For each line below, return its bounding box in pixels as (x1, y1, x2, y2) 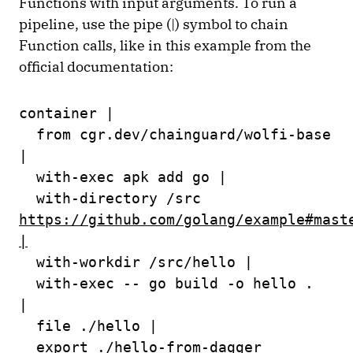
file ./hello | (19, 318, 166, 335)
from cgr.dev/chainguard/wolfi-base (19, 126, 331, 143)
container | (19, 105, 123, 122)
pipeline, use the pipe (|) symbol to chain (19, 15, 288, 34)
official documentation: (19, 58, 176, 76)
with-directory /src (19, 190, 201, 207)
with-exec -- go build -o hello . (19, 275, 314, 292)
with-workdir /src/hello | (19, 254, 262, 271)
